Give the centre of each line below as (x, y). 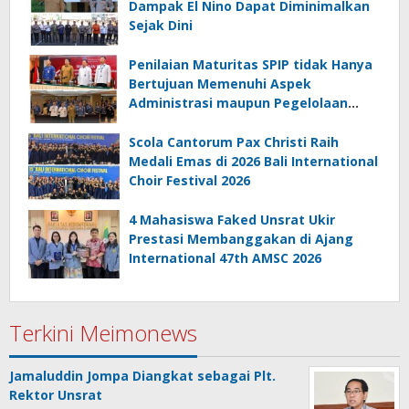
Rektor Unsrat (56, 395)
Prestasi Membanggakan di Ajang (241, 239)
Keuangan (162, 122)
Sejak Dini (161, 26)
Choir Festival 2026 (189, 181)
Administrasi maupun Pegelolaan (238, 103)
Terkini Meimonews (103, 333)
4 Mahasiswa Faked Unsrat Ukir (232, 220)
